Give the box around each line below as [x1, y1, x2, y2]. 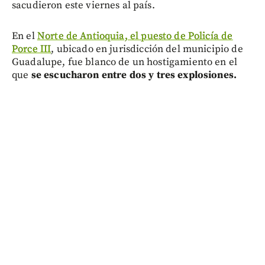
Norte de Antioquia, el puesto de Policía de [37, 30, 233, 43]
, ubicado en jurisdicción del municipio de [51, 43, 243, 56]
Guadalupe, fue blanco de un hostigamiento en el [12, 56, 238, 69]
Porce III [12, 43, 51, 56]
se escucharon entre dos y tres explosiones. [28, 69, 237, 82]
